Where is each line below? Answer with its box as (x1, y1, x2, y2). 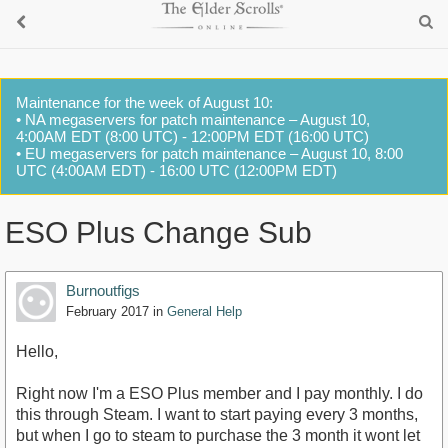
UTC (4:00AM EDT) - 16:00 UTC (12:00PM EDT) (16, 162, 337, 179)
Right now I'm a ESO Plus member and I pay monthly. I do (16, 385, 423, 403)
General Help (167, 304, 242, 320)
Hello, (16, 343, 58, 361)
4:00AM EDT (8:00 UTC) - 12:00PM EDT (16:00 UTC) (16, 128, 369, 145)
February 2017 (66, 304, 149, 320)
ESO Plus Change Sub (5, 216, 312, 250)
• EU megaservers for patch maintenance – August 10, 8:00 (16, 145, 403, 162)
